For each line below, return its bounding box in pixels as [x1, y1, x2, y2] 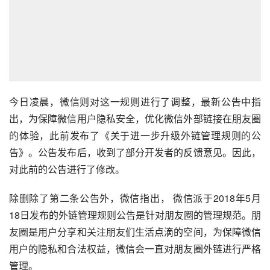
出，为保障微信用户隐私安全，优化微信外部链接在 [9, 111, 232, 125]
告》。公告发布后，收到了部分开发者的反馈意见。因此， [9, 145, 261, 159]
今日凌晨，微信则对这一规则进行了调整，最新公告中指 [9, 94, 261, 108]
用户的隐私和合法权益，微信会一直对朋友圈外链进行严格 [9, 241, 261, 256]
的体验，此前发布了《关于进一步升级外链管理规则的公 [9, 128, 261, 142]
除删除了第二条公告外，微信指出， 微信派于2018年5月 [9, 190, 261, 205]
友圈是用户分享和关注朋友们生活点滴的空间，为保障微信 [9, 224, 261, 239]
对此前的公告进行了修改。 [9, 162, 125, 176]
